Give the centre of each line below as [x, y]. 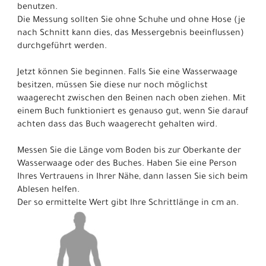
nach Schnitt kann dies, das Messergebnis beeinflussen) [131, 34]
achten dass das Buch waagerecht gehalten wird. [117, 125]
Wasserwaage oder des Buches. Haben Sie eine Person [127, 164]
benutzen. [37, 7]
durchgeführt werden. [62, 47]
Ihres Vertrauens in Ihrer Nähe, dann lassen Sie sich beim [132, 177]
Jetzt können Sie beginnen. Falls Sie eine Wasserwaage [127, 73]
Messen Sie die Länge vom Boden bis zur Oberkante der [129, 151]
